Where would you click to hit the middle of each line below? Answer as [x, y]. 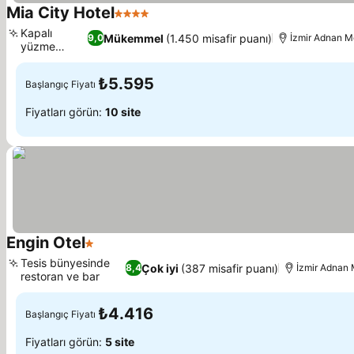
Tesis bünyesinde [65, 263]
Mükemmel [133, 38]
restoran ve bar [60, 276]
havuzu [40, 60]
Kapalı [36, 33]
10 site [123, 111]
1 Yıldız [106, 251]
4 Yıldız [136, 21]
